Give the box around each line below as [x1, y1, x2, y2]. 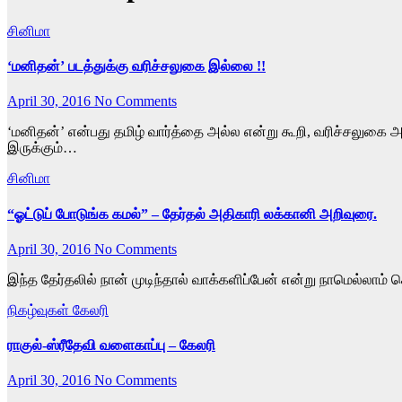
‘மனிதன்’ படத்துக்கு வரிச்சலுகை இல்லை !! [7, 58, 266, 74]
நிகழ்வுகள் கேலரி [7, 301, 109, 318]
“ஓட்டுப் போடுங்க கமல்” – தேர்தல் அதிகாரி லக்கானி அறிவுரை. [7, 205, 377, 222]
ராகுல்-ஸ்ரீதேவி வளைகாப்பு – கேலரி [7, 337, 215, 354]
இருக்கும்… [7, 140, 77, 156]
